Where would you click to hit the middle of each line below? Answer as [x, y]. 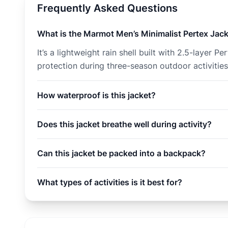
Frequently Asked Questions [107, 8]
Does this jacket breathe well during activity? [124, 124]
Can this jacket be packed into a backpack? [121, 153]
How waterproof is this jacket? [96, 95]
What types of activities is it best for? [110, 182]
